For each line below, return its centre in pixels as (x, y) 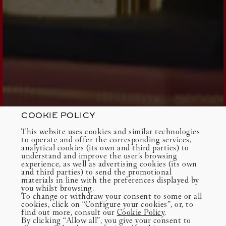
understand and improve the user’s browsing (99, 156)
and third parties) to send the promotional (96, 172)
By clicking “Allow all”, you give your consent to (106, 220)
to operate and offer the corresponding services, (106, 139)
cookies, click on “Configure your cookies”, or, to (107, 204)
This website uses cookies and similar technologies (110, 131)
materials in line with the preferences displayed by (110, 180)
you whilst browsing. (58, 188)
